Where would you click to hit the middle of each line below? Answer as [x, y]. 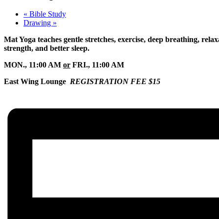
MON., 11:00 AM [33, 65]
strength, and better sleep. [47, 48]
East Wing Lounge [37, 82]
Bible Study [47, 14]
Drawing [38, 23]
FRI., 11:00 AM [97, 65]
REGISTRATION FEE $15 [115, 82]
